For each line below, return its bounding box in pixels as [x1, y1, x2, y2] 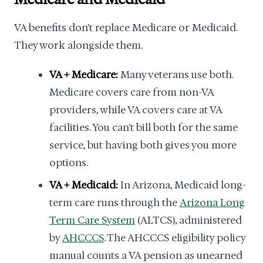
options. [49, 156, 88, 169]
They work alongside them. [14, 39, 143, 52]
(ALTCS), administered [135, 214, 242, 227]
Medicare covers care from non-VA [49, 86, 214, 99]
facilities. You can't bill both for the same [49, 121, 238, 134]
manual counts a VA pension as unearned [49, 249, 242, 262]
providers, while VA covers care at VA [49, 103, 222, 116]
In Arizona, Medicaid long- [118, 178, 246, 191]
